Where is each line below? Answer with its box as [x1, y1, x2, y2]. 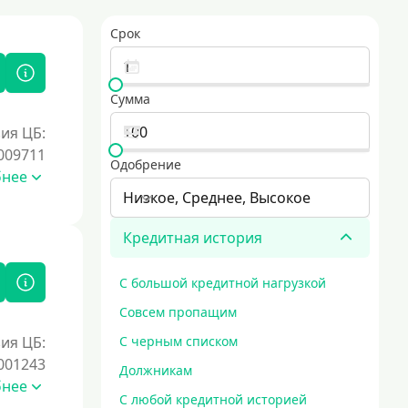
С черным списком [118, 332, 238, 350]
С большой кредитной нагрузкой [118, 274, 326, 291]
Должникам [118, 362, 192, 379]
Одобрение [109, 156, 181, 173]
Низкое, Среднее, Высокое [122, 188, 311, 208]
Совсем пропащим [118, 303, 237, 321]
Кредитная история [122, 228, 262, 248]
